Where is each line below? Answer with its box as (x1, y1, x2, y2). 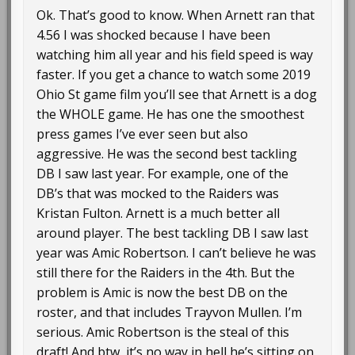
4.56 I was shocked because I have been (36, 26, 271, 44)
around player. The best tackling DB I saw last (36, 224, 309, 242)
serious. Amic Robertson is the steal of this (36, 323, 290, 342)
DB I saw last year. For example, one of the (36, 165, 289, 183)
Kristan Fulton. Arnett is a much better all (36, 204, 281, 223)
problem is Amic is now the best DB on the (36, 284, 288, 302)
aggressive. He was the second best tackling (36, 145, 298, 163)
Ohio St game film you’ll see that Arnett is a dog (36, 86, 318, 104)
